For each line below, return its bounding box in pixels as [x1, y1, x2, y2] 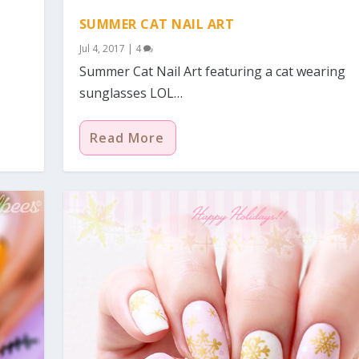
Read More [89, 128, 164, 147]
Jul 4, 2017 [79, 41, 125, 55]
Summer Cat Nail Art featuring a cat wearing [79, 62, 345, 80]
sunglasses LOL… [79, 83, 183, 102]
